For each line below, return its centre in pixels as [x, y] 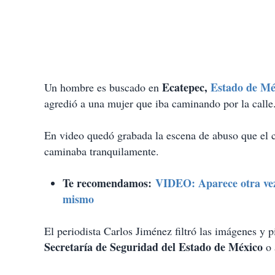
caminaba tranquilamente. [102, 151]
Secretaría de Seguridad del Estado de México [153, 247]
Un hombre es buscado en [103, 87]
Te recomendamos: [107, 183]
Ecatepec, [185, 87]
